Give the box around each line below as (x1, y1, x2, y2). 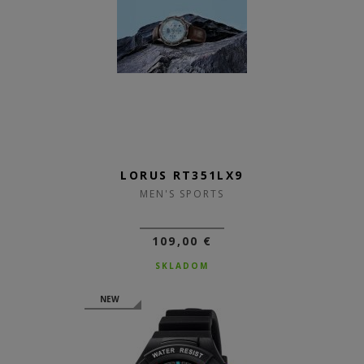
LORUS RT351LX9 (120, 167, 244, 183)
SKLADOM (155, 260, 209, 271)
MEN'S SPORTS (139, 187, 225, 201)
